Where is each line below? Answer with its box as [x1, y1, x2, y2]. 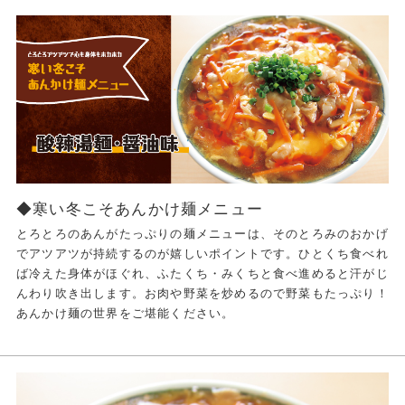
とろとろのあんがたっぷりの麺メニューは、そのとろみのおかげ [15, 227, 389, 241]
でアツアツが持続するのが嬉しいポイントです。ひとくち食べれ [15, 247, 389, 261]
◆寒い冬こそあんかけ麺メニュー [15, 201, 263, 219]
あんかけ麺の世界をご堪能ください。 [15, 306, 235, 321]
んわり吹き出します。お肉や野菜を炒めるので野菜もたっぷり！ [15, 287, 389, 301]
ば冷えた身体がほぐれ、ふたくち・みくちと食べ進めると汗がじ [15, 267, 389, 281]
